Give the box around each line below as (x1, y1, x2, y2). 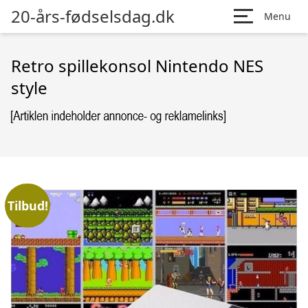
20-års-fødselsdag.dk (11, 5, 175, 27)
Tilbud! (7, 197, 48, 214)
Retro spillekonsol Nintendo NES (11, 54, 263, 77)
